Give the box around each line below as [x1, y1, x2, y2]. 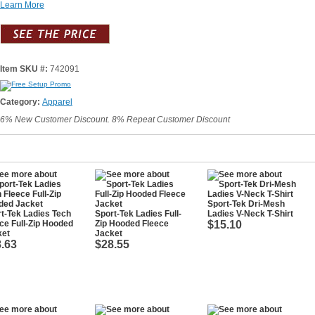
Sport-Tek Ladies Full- [95, 209, 181, 219]
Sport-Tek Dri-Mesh [207, 199, 285, 209]
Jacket [95, 229, 122, 238]
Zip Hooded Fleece [95, 219, 169, 229]
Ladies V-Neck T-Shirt [207, 209, 293, 219]
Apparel [42, 97, 72, 107]
